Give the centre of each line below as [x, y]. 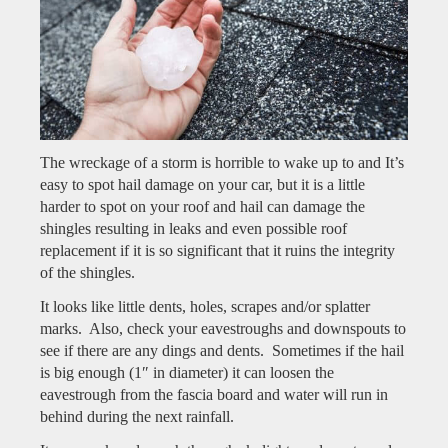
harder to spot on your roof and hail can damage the [202, 206]
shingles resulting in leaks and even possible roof [193, 228]
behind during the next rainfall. [137, 416]
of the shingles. [93, 272]
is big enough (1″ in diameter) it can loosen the [187, 372]
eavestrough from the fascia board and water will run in [214, 394]
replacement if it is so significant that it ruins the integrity [217, 250]
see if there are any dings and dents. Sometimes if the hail [222, 350]
